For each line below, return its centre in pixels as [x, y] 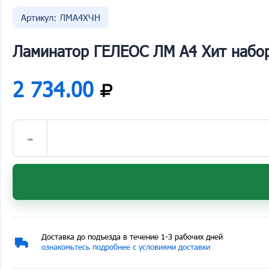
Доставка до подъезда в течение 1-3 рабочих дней [132, 237]
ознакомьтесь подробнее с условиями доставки [126, 247]
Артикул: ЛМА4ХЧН [61, 17]
